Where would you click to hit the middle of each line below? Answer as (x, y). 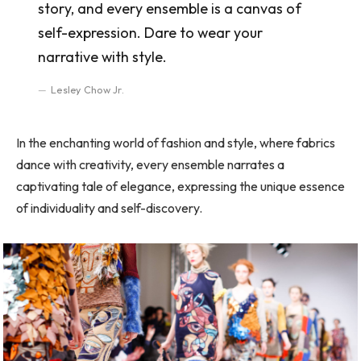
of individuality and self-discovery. (109, 207)
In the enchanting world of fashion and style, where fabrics (176, 142)
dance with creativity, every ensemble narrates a (150, 164)
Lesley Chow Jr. (87, 89)
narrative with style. (102, 56)
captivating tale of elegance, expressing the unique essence (180, 186)
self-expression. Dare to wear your (150, 32)
